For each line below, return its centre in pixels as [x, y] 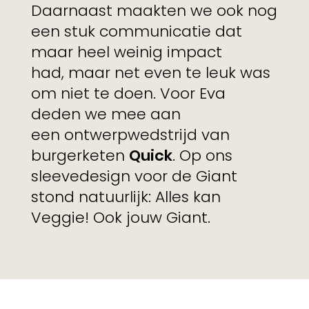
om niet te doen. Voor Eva [128, 94]
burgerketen [80, 156]
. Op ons [202, 156]
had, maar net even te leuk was [150, 73]
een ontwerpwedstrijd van [130, 135]
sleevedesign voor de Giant [134, 177]
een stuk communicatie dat [136, 32]
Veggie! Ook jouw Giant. [120, 218]
